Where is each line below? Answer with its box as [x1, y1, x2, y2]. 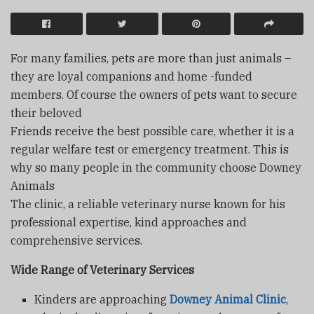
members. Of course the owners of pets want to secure [11, 87, 297, 102]
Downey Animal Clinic [170, 292, 287, 306]
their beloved [11, 105, 82, 120]
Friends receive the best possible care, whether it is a [11, 123, 294, 138]
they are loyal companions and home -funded [11, 69, 252, 83]
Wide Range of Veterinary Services [11, 262, 194, 277]
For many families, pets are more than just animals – [11, 50, 291, 65]
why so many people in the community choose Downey [11, 160, 301, 175]
